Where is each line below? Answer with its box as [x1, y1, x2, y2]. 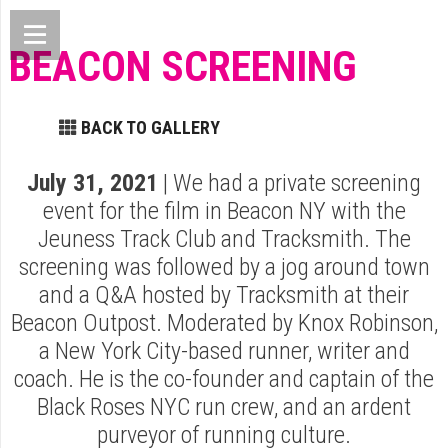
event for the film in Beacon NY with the [42, 197, 406, 225]
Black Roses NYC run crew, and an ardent [37, 393, 411, 421]
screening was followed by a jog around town [18, 253, 430, 281]
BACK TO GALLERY [81, 117, 220, 138]
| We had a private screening [158, 169, 421, 197]
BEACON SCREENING [9, 42, 357, 91]
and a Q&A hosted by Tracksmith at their [39, 281, 409, 309]
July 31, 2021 [27, 169, 158, 197]
